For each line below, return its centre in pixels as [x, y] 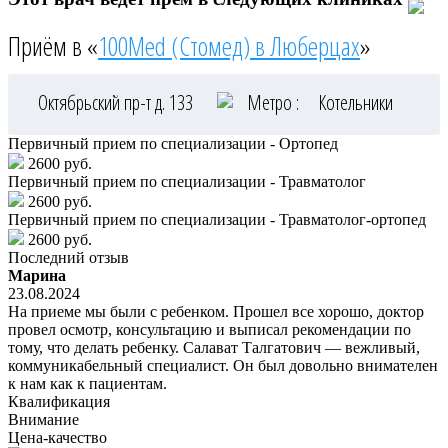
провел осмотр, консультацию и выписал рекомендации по [209, 330]
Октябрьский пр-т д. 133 [117, 103]
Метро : [273, 103]
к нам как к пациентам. [87, 384]
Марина [37, 276]
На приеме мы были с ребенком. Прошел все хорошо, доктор [216, 312]
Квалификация [59, 402]
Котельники [355, 103]
